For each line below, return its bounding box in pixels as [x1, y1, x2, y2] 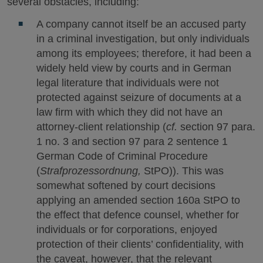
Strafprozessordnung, [39, 165, 144, 177]
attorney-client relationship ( [36, 121, 166, 133]
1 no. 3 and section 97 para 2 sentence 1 [36, 136, 228, 147]
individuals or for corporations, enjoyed [36, 224, 217, 235]
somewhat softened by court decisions [36, 180, 215, 191]
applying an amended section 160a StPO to [36, 194, 240, 206]
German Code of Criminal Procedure [36, 150, 208, 162]
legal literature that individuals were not [36, 77, 219, 89]
